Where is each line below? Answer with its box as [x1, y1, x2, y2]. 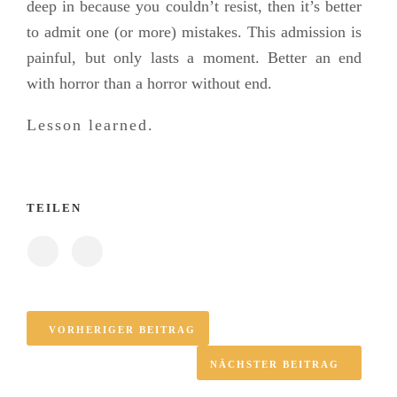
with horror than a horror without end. [27, 74, 272, 93]
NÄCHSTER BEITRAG [210, 359, 339, 370]
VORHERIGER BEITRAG [49, 324, 196, 336]
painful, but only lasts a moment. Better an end [27, 49, 362, 67]
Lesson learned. [27, 116, 154, 135]
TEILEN [27, 201, 82, 215]
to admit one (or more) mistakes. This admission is [27, 23, 362, 42]
